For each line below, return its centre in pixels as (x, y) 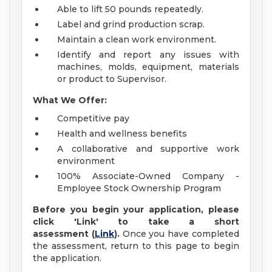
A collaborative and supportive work (148, 149)
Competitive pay (93, 119)
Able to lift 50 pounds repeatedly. (130, 9)
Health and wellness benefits (122, 134)
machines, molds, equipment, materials (148, 67)
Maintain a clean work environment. (137, 40)
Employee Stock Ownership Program (139, 189)
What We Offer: (70, 100)
